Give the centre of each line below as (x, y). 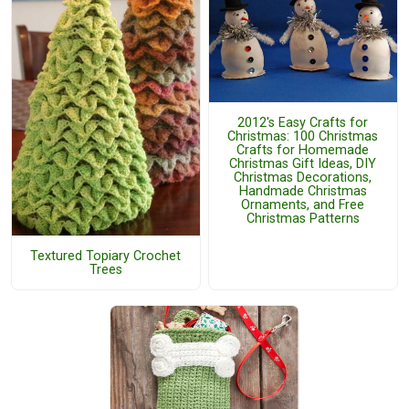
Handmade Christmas (303, 191)
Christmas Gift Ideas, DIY (303, 163)
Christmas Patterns (303, 218)
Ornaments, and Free (303, 204)
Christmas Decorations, (303, 177)
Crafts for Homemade (303, 150)
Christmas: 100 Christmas (303, 136)
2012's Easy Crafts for (303, 122)
